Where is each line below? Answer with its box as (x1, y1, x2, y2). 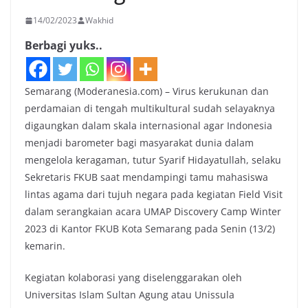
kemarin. (25, 239, 65, 253)
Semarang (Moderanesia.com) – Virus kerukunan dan (25, 85, 269, 98)
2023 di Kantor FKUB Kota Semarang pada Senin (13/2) (25, 222, 275, 236)
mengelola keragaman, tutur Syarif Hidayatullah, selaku (25, 153, 281, 167)
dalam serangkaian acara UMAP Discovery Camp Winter (25, 205, 281, 219)
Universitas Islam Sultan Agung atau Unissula (25, 288, 234, 302)
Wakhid (85, 14, 113, 27)
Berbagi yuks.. (25, 38, 102, 54)
